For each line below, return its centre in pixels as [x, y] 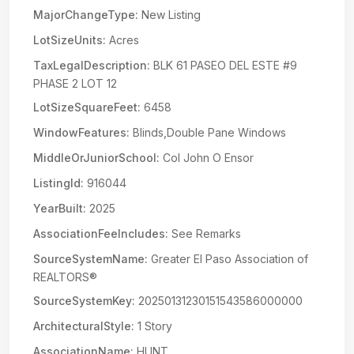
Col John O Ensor [207, 158]
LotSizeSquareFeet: [87, 107]
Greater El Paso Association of [228, 259]
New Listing [169, 15]
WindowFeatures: [81, 132]
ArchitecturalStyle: [84, 326]
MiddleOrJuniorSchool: [96, 158]
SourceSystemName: [90, 259]
